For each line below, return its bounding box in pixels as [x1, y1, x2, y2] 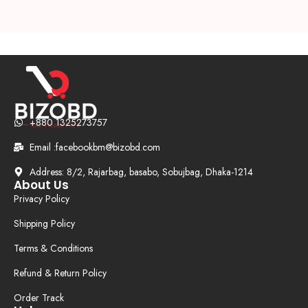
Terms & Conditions [14, 241, 93, 256]
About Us [14, 177, 69, 194]
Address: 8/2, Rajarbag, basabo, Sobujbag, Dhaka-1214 [29, 165, 253, 179]
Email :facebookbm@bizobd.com [29, 140, 160, 155]
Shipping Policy [14, 217, 75, 231]
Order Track [14, 291, 64, 305]
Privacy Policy [14, 192, 69, 206]
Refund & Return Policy [14, 266, 107, 280]
